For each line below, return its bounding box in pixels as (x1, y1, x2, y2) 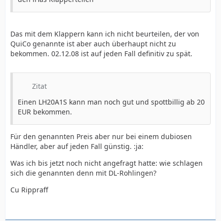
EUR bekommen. (18, 107, 72, 116)
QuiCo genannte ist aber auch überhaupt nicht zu (10, 39, 176, 48)
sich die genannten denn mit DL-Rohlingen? (10, 168, 156, 178)
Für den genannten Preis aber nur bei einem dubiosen (10, 132, 192, 141)
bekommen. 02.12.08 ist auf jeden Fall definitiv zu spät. (10, 49, 192, 58)
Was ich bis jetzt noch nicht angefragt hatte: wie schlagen (10, 158, 203, 168)
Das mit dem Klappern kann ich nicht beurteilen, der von (10, 29, 199, 38)
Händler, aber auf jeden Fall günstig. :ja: (10, 142, 144, 151)
